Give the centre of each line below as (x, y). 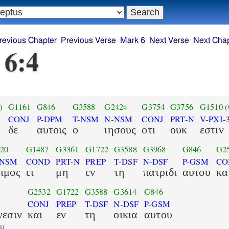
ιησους (120, 129)
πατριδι (160, 172)
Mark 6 (133, 41)
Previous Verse (88, 41)
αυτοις (52, 129)
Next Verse (169, 41)
